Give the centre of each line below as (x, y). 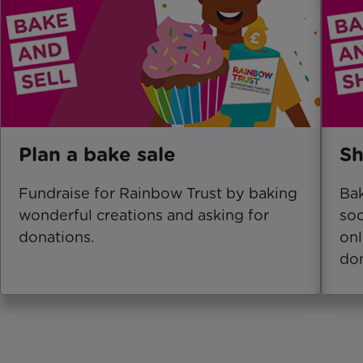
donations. (56, 237)
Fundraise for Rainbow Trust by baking (158, 193)
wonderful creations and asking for (144, 215)
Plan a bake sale (97, 154)
